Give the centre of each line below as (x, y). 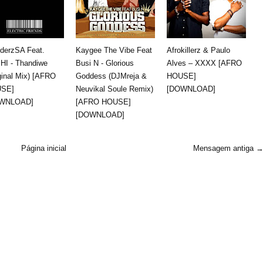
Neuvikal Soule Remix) (114, 89)
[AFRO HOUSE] (103, 102)
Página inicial (43, 148)
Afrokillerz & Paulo (198, 50)
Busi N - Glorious (105, 63)
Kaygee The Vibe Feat (114, 50)
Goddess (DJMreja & (111, 76)
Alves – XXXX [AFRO (204, 63)
